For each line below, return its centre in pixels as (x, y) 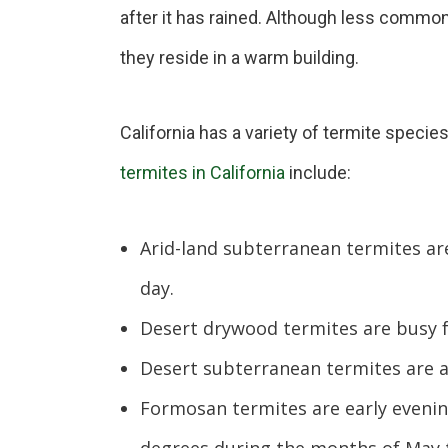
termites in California (202, 173)
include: (317, 173)
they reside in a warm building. (239, 58)
